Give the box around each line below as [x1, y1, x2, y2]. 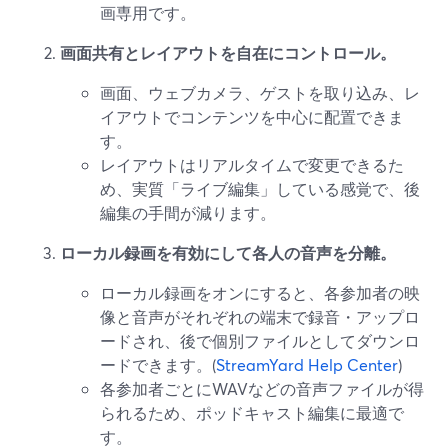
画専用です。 [100, 2, 196, 23]
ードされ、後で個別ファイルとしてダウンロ [100, 330, 420, 351]
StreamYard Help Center [216, 354, 398, 375]
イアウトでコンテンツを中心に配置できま [100, 106, 404, 127]
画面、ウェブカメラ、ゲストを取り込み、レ [100, 82, 420, 103]
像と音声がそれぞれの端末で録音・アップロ [100, 306, 420, 327]
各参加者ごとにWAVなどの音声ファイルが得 [100, 378, 424, 399]
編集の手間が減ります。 [100, 202, 276, 223]
